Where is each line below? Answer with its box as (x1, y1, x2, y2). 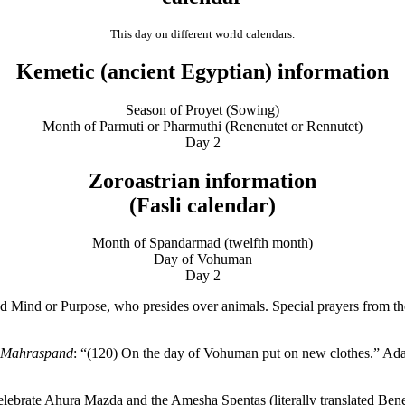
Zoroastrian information (89, 168, 316, 193)
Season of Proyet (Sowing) (126, 101, 279, 118)
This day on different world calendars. (110, 26, 295, 41)
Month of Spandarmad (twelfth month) (92, 235, 313, 251)
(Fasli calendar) (129, 193, 276, 217)
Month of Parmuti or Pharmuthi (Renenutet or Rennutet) (42, 118, 363, 134)
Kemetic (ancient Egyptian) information (16, 59, 389, 83)
